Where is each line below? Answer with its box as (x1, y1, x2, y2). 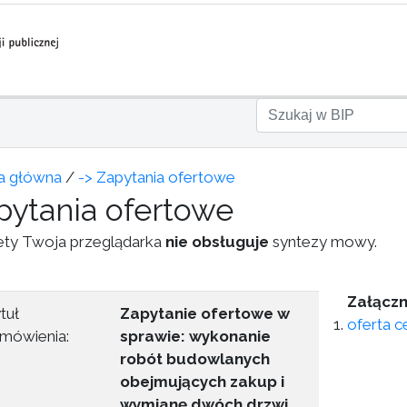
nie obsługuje (165, 233, 269, 251)
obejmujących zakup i (120, 372, 284, 391)
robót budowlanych (120, 350, 270, 368)
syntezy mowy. (269, 233, 377, 251)
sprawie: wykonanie (120, 327, 271, 345)
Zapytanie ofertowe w (120, 304, 290, 323)
